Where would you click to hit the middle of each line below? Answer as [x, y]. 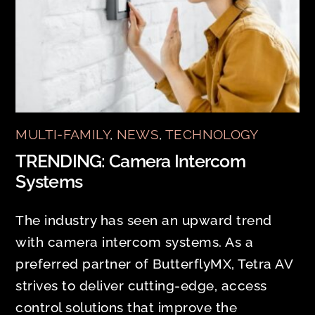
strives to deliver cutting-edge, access [141, 285]
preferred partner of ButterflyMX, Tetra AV [154, 263]
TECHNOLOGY [212, 134]
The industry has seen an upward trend [144, 220]
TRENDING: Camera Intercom [130, 162]
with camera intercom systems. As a [135, 242]
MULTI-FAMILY [63, 134]
